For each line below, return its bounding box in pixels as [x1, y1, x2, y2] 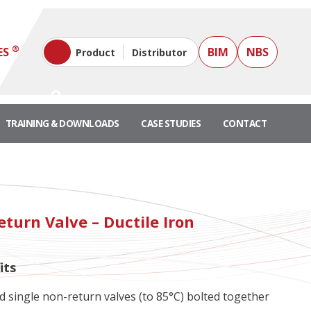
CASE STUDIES [141, 117, 201, 130]
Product [76, 45, 115, 59]
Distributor [132, 45, 187, 59]
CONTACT [222, 117, 267, 130]
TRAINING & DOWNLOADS [5, 117, 119, 130]
